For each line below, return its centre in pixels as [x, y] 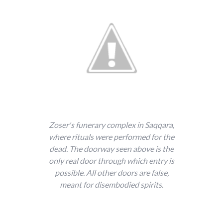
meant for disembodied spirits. [111, 185]
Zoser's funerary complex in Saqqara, [111, 125]
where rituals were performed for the [111, 137]
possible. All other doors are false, [111, 173]
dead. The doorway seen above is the [111, 149]
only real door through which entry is [111, 161]
